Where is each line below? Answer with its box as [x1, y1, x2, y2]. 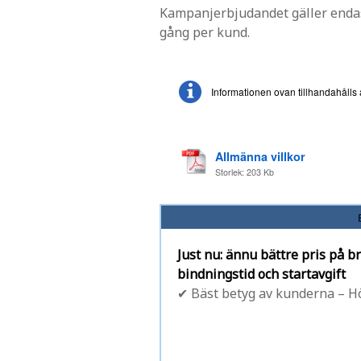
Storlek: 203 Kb [215, 165, 274, 178]
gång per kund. [160, 23, 250, 41]
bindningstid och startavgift [177, 264, 346, 283]
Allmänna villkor [215, 147, 305, 164]
